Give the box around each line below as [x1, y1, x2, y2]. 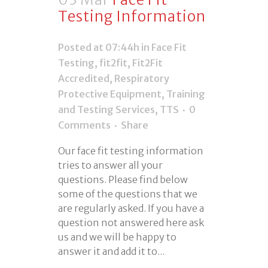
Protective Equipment [58, 87, 162, 100]
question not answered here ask [58, 216, 204, 229]
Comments [58, 118, 111, 131]
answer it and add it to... [58, 245, 165, 257]
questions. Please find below [58, 173, 188, 185]
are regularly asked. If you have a [58, 202, 204, 214]
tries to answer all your [58, 159, 163, 171]
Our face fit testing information [58, 144, 203, 157]
